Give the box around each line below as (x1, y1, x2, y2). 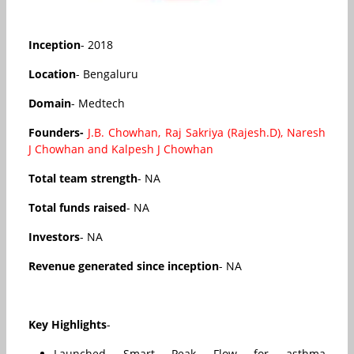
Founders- (28, 124, 88, 140)
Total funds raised (28, 199, 126, 215)
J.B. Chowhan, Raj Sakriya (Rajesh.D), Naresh (88, 124, 326, 140)
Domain (28, 95, 71, 111)
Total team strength (28, 170, 137, 186)
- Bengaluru (76, 66, 138, 81)
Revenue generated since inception (28, 258, 219, 273)
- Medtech (71, 95, 125, 111)
